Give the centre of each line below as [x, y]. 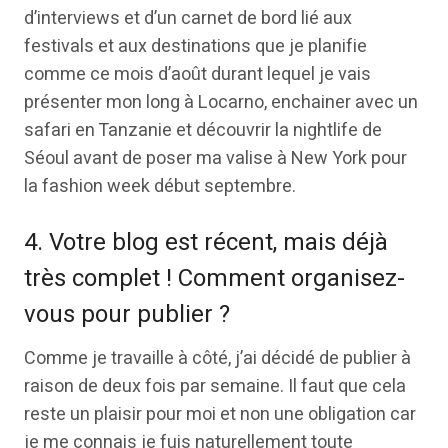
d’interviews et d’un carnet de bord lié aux [188, 18]
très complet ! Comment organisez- [214, 278]
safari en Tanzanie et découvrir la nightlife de [203, 130]
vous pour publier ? [127, 314]
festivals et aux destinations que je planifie [195, 46]
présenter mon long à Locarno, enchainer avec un [221, 102]
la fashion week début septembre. [160, 186]
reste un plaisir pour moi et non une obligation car [220, 414]
